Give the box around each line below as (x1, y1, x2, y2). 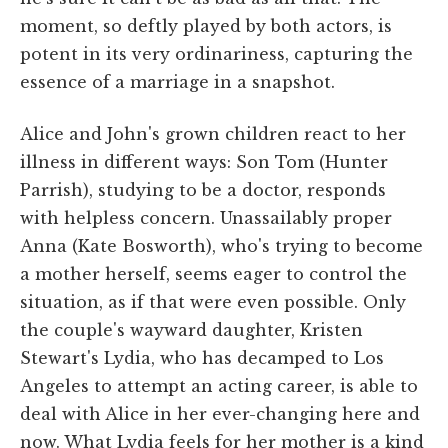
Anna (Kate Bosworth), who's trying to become (20, 235, 423, 256)
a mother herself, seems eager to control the (20, 263, 407, 284)
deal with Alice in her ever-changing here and (20, 403, 420, 424)
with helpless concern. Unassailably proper (20, 207, 392, 228)
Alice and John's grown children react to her (20, 123, 406, 144)
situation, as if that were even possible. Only (20, 291, 406, 312)
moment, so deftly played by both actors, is (20, 15, 392, 36)
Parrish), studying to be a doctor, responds (20, 179, 386, 200)
